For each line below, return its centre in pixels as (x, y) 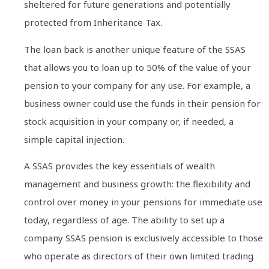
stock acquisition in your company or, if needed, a (129, 121)
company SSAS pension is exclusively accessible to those (144, 238)
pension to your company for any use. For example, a (137, 85)
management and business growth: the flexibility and (137, 184)
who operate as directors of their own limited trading (139, 256)
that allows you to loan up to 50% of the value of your (138, 67)
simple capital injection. (74, 139)
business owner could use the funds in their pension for (142, 103)
